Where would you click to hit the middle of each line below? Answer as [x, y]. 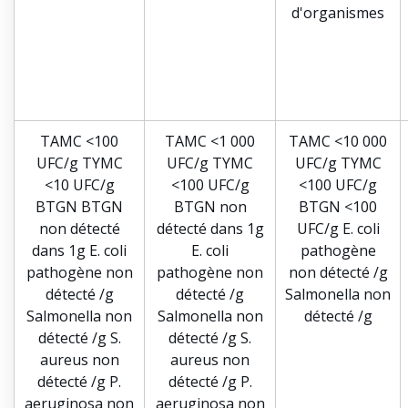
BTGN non [210, 207]
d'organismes [338, 13]
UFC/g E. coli [338, 229]
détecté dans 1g [210, 229]
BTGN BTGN [79, 207]
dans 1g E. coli [79, 250]
